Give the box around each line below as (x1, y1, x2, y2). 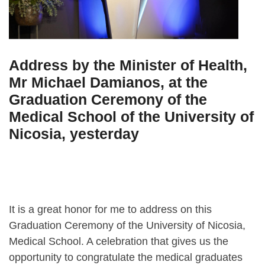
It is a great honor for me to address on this (9, 203, 212, 215)
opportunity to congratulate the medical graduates (9, 251, 243, 263)
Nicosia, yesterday (9, 125, 139, 142)
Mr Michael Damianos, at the (9, 74, 208, 91)
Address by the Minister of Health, (9, 57, 247, 73)
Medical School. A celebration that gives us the (9, 235, 228, 247)
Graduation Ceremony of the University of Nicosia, (9, 219, 245, 231)
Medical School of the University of (9, 108, 254, 125)
